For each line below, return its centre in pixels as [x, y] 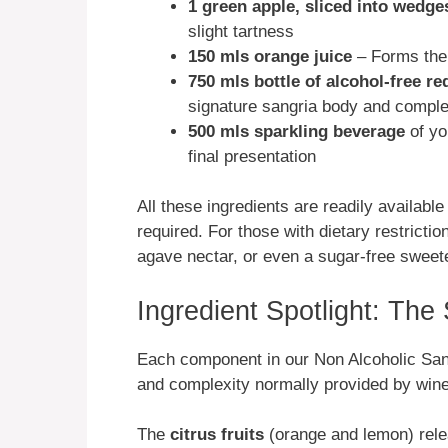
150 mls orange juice [270, 56]
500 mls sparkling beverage [296, 131]
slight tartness [241, 31]
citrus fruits [217, 435]
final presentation [252, 156]
